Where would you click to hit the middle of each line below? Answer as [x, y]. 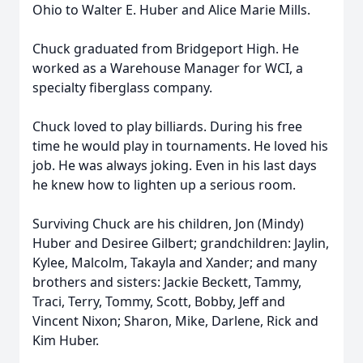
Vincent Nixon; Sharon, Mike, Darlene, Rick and [175, 321]
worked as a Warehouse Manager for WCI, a [168, 68]
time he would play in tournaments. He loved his [180, 146]
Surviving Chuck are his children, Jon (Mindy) [168, 224]
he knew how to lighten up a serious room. [164, 185]
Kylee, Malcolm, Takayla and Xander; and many [175, 263]
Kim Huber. [66, 340]
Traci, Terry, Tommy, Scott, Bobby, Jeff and [159, 301]
